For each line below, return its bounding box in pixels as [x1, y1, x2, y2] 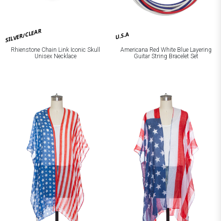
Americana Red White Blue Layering [120, 46, 212, 54]
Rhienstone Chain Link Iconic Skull [10, 46, 100, 54]
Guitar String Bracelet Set [133, 53, 198, 60]
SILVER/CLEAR [5, 27, 41, 44]
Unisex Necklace [34, 53, 76, 60]
